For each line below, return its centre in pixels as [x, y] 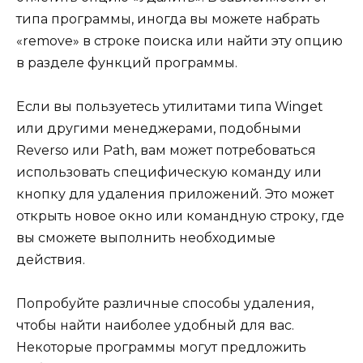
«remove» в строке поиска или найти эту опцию [179, 41]
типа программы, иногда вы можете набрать [168, 19]
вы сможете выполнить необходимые [146, 238]
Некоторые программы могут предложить [161, 348]
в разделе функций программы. [127, 62]
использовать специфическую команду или [169, 173]
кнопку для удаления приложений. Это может [175, 194]
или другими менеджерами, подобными [159, 129]
